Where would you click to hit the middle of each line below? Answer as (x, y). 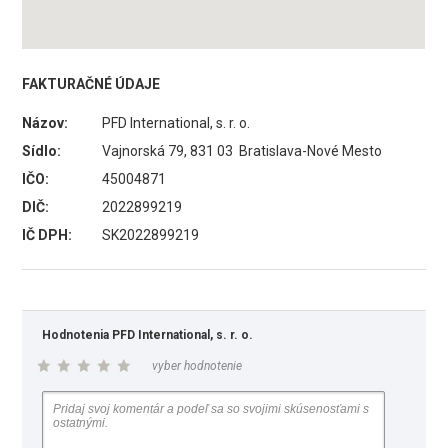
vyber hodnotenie (197, 366)
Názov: (45, 123)
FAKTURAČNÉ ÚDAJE (91, 84)
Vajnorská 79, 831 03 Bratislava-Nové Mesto (242, 151)
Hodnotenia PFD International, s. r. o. (148, 335)
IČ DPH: (47, 235)
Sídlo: (42, 151)
